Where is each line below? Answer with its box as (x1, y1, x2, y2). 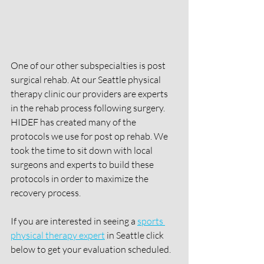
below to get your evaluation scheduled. (11, 243, 173, 255)
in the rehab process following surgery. (11, 101, 167, 114)
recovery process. (11, 186, 82, 199)
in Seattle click (105, 229, 166, 241)
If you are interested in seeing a (11, 214, 137, 227)
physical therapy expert (11, 229, 105, 241)
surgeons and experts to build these (11, 158, 156, 170)
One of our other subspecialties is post (11, 59, 167, 71)
